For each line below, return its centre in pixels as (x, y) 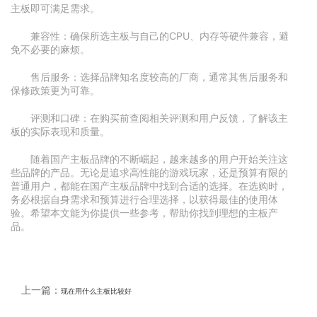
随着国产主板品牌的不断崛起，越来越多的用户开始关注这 (159, 159)
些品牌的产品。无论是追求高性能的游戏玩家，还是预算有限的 (149, 172)
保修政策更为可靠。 (55, 90)
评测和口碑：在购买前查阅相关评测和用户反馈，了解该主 (159, 118)
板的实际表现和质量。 (60, 131)
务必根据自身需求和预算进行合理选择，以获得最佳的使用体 (144, 199)
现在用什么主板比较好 (96, 291)
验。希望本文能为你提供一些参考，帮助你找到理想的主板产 (144, 213)
